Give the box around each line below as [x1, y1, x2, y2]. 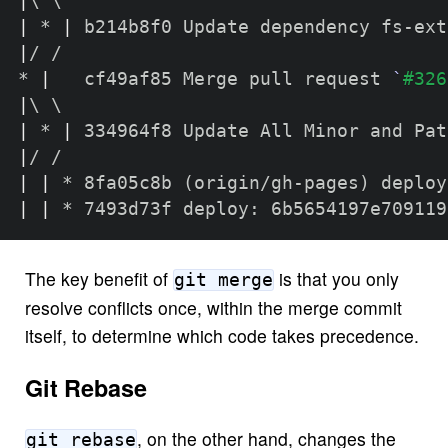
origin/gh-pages [193, 173, 359, 194]
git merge [173, 269, 273, 290]
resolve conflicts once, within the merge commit [24, 294, 402, 320]
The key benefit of [24, 265, 173, 291]
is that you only [273, 265, 399, 291]
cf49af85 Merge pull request [50, 69, 392, 90]
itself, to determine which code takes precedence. [24, 322, 419, 348]
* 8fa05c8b [50, 173, 183, 194]
